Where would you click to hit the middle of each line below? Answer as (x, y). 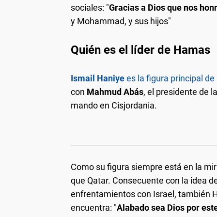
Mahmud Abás (115, 92)
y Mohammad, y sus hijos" (121, 21)
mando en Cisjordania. (114, 106)
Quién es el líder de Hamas (140, 50)
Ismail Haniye (99, 78)
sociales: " (90, 8)
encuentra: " (94, 208)
